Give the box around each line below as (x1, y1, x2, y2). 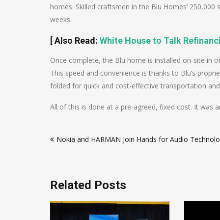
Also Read (55, 35, 95, 46)
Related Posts (50, 178, 126, 192)
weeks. (50, 15, 72, 24)
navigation (50, 138, 106, 152)
